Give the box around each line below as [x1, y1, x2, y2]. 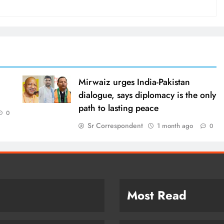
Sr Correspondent [87, 120, 143, 130]
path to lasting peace [78, 101, 158, 114]
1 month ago [156, 120, 193, 130]
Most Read [127, 186, 186, 204]
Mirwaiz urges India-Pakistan [78, 75, 190, 88]
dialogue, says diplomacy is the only [78, 88, 216, 101]
